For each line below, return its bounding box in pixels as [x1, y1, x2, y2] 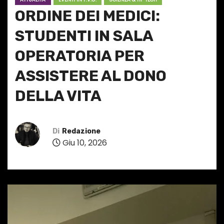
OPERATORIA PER [15, 47, 144, 65]
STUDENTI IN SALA [15, 27, 153, 45]
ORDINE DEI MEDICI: [15, 7, 160, 25]
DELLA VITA [15, 87, 101, 105]
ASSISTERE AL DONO [15, 67, 166, 85]
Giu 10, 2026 [60, 136, 107, 148]
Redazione [62, 126, 100, 135]
